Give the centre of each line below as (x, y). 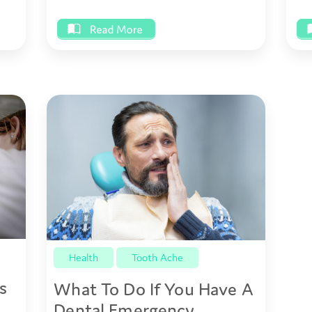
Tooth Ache (158, 257)
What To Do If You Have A (154, 289)
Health (84, 257)
